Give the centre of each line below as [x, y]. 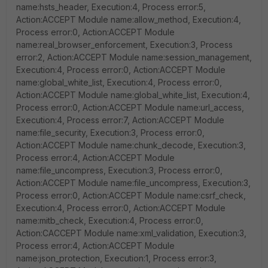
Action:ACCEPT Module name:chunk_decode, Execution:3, [131, 145]
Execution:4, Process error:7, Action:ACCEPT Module [120, 120]
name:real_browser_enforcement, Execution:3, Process [124, 45]
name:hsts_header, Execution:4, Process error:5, [111, 7]
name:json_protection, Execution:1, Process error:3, [116, 258]
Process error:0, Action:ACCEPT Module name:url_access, [130, 107]
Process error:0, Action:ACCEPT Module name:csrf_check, [131, 195]
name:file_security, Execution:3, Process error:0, [110, 133]
